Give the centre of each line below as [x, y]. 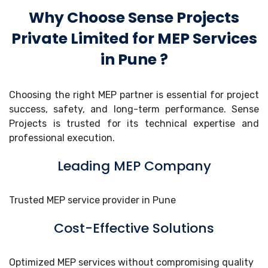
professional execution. [62, 138]
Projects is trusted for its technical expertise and [134, 123]
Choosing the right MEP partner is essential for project [134, 95]
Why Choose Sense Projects [134, 17]
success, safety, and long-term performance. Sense [134, 109]
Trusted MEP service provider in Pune [92, 200]
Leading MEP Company [134, 166]
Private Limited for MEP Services [134, 38]
